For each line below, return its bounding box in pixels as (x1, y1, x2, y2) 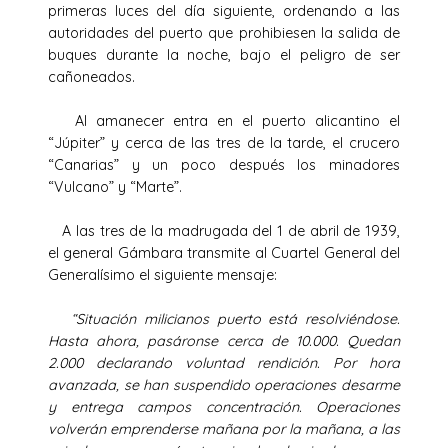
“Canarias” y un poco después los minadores (48, 155, 400, 174)
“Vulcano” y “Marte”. (48, 177, 230, 196)
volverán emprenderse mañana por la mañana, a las (48, 419, 400, 438)
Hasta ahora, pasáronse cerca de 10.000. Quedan (48, 331, 400, 350)
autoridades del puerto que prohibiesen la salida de (48, 23, 400, 42)
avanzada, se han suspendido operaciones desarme (48, 375, 400, 394)
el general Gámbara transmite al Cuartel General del (48, 243, 400, 262)
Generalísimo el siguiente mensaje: (48, 265, 277, 284)
